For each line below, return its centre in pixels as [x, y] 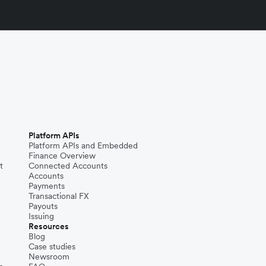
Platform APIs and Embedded [83, 145]
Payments [47, 186]
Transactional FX [59, 196]
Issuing [41, 216]
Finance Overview [62, 155]
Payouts [43, 206]
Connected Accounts [68, 165]
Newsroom [49, 256]
